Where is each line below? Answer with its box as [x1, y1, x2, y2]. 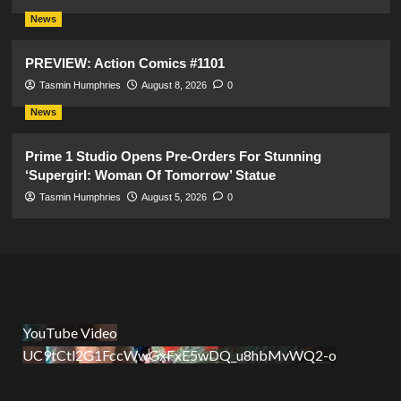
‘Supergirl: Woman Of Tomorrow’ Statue [24, 166, 276, 183]
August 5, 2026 [141, 191, 207, 202]
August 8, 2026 [141, 79, 207, 90]
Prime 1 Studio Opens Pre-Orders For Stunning [24, 148, 321, 164]
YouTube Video [22, 323, 117, 341]
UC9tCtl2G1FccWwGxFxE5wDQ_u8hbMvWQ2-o [22, 346, 337, 363]
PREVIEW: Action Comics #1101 [24, 55, 225, 71]
